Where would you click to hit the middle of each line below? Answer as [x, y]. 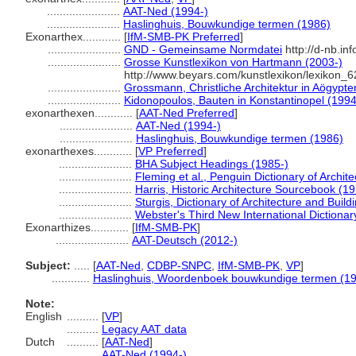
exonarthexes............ [80, 151]
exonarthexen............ [81, 113]
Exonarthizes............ [79, 227]
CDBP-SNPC [179, 265]
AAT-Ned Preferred [187, 113]
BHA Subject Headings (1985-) [212, 164]
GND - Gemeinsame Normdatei [203, 49]
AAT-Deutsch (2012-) [185, 240]
